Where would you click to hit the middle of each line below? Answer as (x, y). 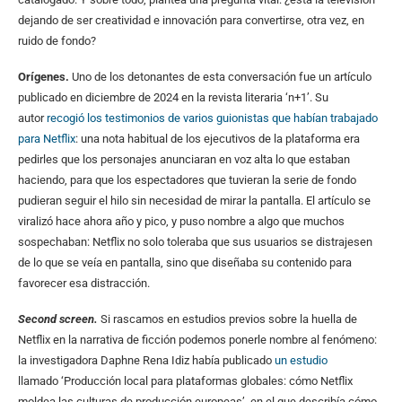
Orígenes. (45, 76)
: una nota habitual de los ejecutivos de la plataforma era (218, 138)
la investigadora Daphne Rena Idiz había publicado (146, 360)
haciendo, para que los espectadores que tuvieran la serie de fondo (187, 179)
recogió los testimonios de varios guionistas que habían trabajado (212, 118)
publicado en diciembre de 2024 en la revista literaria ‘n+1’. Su (173, 97)
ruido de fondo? (57, 40)
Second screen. (58, 319)
